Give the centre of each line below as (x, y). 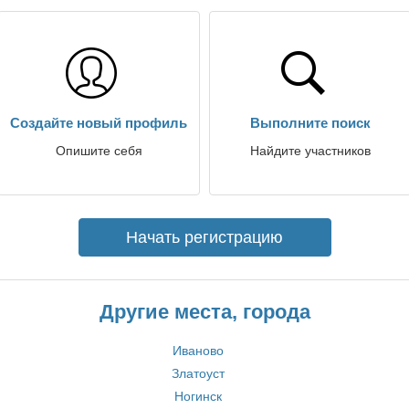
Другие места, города (204, 312)
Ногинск (198, 396)
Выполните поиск (310, 123)
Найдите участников (310, 151)
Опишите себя (99, 151)
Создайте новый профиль (99, 123)
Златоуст (198, 373)
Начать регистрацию (204, 237)
